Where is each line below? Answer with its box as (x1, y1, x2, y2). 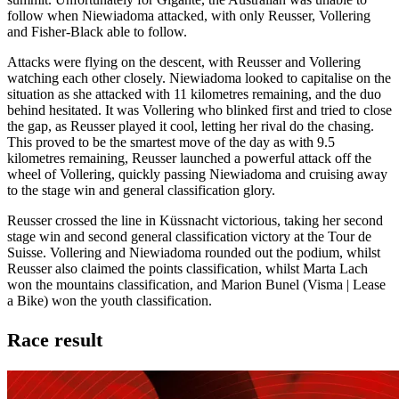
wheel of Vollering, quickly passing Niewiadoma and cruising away (7, 166, 387, 182)
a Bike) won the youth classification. (7, 292, 212, 308)
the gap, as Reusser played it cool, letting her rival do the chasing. (7, 118, 374, 134)
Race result (7, 329, 102, 352)
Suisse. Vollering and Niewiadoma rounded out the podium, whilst (7, 244, 380, 260)
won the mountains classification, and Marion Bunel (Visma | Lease (7, 276, 386, 292)
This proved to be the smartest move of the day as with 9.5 (7, 134, 335, 150)
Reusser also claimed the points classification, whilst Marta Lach (7, 260, 368, 276)
